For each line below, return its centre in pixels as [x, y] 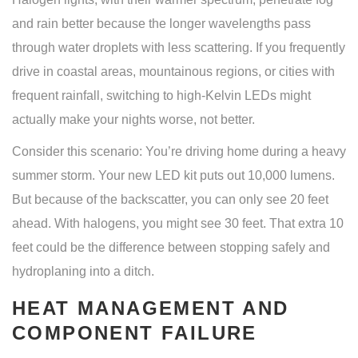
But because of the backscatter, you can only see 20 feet [170, 200]
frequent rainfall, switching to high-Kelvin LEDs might [161, 96]
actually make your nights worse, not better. [133, 120]
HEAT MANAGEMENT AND [151, 308]
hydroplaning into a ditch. [83, 272]
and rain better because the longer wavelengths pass [161, 24]
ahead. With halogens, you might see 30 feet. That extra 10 [178, 224]
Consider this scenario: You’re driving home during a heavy [179, 152]
